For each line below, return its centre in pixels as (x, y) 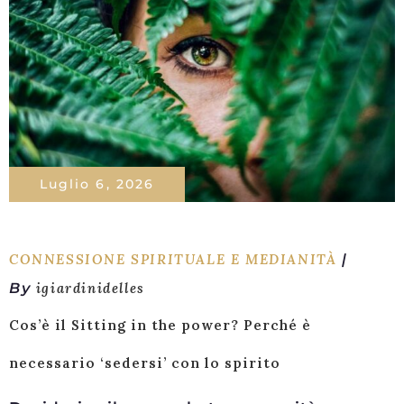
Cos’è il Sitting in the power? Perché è (160, 325)
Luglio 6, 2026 (97, 184)
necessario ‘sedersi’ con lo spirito (145, 363)
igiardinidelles (90, 288)
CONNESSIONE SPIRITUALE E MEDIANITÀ (173, 259)
